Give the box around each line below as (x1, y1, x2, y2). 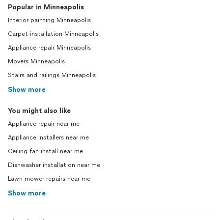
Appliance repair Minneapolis (8, 44, 91, 51)
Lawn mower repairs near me (8, 175, 90, 182)
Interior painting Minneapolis (8, 17, 91, 24)
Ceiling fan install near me (8, 148, 83, 155)
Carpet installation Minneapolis (8, 30, 99, 37)
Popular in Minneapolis (8, 3, 84, 11)
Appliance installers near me (8, 134, 89, 141)
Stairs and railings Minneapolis (8, 72, 96, 79)
